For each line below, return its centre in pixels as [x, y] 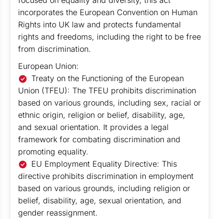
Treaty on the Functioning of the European [108, 78]
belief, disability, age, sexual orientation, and [100, 200]
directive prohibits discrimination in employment [106, 176]
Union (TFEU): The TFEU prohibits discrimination [107, 90]
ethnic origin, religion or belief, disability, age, [102, 115]
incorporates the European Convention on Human [108, 12]
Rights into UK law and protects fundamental [99, 24]
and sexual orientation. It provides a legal [93, 127]
